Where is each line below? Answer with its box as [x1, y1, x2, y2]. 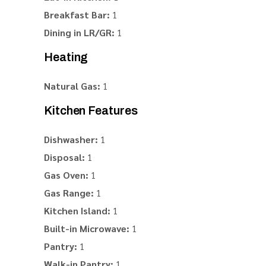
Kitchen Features [44, 104, 138, 117]
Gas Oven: [44, 169, 88, 181]
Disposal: [44, 151, 85, 163]
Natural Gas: [44, 80, 100, 92]
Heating [44, 50, 88, 64]
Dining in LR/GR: [44, 26, 115, 39]
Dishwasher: [44, 133, 98, 145]
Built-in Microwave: [44, 222, 129, 235]
